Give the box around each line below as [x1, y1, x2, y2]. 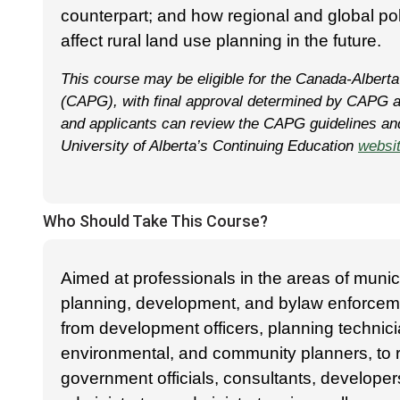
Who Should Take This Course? [43, 211, 268, 230]
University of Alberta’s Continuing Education [61, 136, 358, 154]
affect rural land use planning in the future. [61, 30, 381, 50]
